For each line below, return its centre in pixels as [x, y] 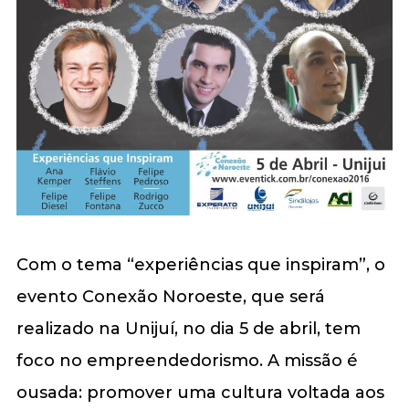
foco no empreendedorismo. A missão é [187, 360]
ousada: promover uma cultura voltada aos [200, 392]
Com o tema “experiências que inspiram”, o [200, 264]
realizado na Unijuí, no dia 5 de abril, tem [188, 328]
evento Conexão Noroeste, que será [170, 296]
